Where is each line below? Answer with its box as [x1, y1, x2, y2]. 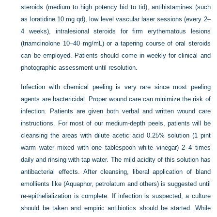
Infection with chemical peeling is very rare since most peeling [21, 83, 211, 91]
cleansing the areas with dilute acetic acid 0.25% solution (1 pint [21, 131, 211, 139]
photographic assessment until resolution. [21, 63, 138, 71]
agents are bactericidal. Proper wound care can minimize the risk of [21, 95, 211, 103]
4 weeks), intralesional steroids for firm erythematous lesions [21, 27, 211, 35]
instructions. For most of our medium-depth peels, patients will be [21, 119, 211, 127]
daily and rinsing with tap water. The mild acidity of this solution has [21, 155, 211, 163]
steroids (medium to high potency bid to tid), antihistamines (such [21, 3, 211, 11]
